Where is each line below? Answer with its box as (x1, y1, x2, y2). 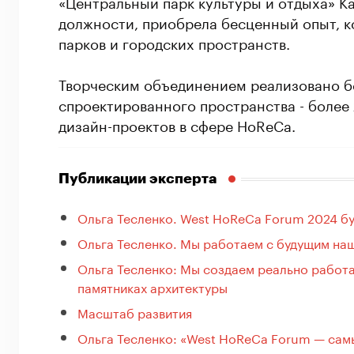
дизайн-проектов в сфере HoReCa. (58, 113, 296, 136)
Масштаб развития (77, 302, 192, 322)
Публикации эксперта (58, 171, 217, 186)
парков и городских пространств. (58, 31, 290, 54)
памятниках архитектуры (77, 277, 228, 297)
